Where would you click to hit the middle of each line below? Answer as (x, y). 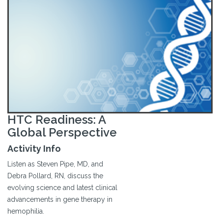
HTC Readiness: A (56, 120)
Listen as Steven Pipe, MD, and (55, 164)
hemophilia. (26, 211)
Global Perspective (62, 133)
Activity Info (34, 149)
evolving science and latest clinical (62, 188)
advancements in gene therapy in (60, 200)
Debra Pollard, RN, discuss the (55, 176)
